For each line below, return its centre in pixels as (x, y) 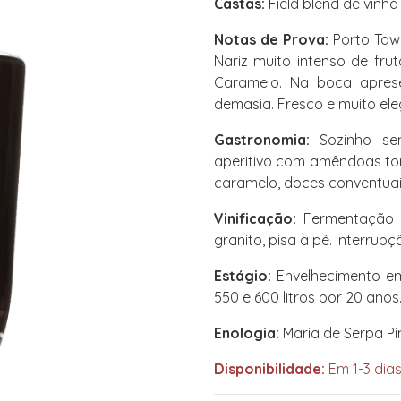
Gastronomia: (262, 140)
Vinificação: (255, 218)
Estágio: (243, 276)
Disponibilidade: (269, 369)
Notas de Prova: (271, 39)
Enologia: (247, 333)
